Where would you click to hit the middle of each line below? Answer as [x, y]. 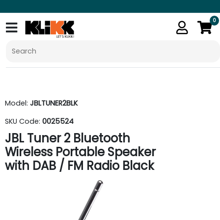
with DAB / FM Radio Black [80, 166]
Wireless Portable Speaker [80, 152]
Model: [17, 103]
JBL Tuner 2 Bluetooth [68, 138]
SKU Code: [24, 121]
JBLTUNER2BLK [54, 103]
